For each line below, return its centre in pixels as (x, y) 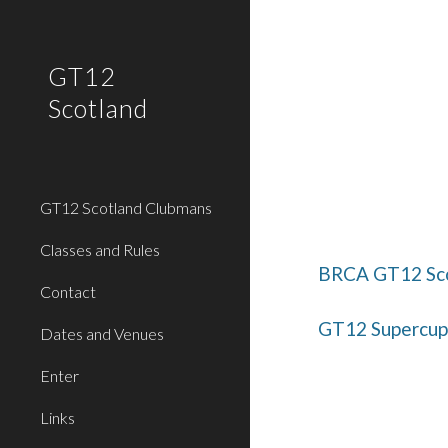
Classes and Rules (100, 249)
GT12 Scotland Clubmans (126, 207)
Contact (68, 291)
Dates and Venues (102, 333)
